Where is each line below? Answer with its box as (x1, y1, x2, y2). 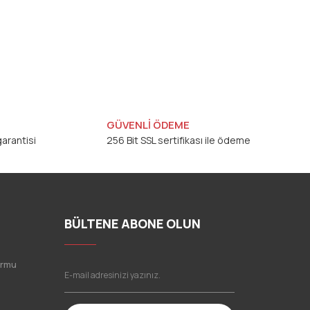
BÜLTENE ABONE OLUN (64, 215, 201, 232)
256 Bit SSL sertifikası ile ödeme (106, 133, 250, 147)
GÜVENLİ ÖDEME (106, 117, 190, 132)
